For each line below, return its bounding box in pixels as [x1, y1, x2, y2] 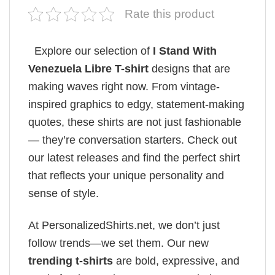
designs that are [149, 63, 230, 76]
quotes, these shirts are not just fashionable [28, 116, 241, 129]
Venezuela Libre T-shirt [28, 63, 149, 76]
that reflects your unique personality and [28, 169, 224, 182]
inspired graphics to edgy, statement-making [28, 98, 244, 111]
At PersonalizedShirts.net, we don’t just [28, 219, 220, 232]
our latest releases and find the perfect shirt [28, 152, 240, 165]
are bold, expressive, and [113, 255, 239, 268]
